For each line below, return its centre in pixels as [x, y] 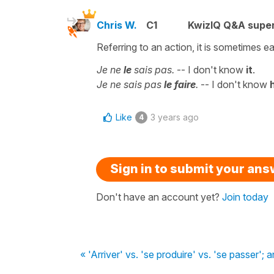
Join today [245, 197]
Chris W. [117, 25]
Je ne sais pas [130, 84]
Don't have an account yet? [159, 197]
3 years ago [175, 117]
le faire [180, 84]
